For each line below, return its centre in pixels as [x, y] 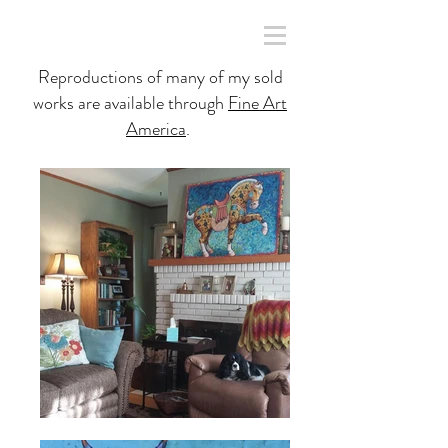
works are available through [130, 103]
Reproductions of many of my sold [160, 77]
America [156, 129]
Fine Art [257, 103]
